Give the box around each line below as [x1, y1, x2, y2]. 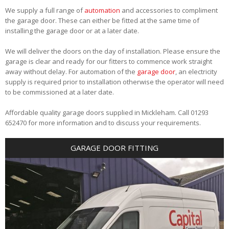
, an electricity [175, 66, 217, 76]
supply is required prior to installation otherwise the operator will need [5, 77, 224, 86]
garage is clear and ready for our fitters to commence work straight [5, 56, 212, 66]
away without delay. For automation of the [5, 66, 137, 76]
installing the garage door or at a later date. [5, 26, 139, 35]
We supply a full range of [5, 5, 84, 15]
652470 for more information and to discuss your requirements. [5, 118, 201, 127]
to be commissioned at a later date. [5, 87, 114, 97]
